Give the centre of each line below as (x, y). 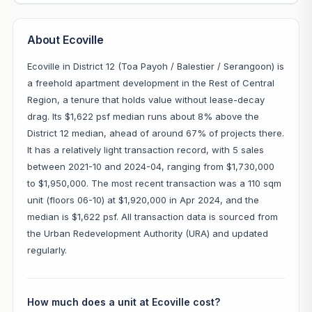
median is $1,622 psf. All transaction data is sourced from (152, 216)
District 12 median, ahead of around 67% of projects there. (155, 133)
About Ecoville (65, 39)
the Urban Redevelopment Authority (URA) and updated (147, 233)
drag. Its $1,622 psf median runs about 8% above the (143, 116)
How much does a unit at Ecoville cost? (123, 302)
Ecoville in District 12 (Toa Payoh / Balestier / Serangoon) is (155, 66)
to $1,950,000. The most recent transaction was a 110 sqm (154, 183)
